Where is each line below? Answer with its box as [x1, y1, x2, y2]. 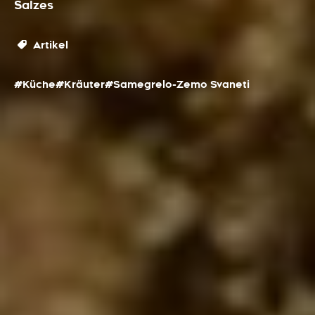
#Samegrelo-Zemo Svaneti [105, 77, 250, 91]
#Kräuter [56, 77, 105, 91]
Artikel [30, 38, 68, 52]
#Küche [14, 77, 56, 91]
